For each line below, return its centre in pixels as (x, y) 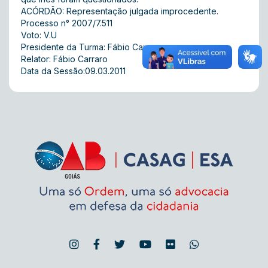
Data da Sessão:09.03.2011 (73, 71)
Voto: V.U (39, 35)
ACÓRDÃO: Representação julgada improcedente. (120, 11)
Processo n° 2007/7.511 (67, 23)
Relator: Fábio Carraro (64, 59)
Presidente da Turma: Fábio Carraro (92, 47)
